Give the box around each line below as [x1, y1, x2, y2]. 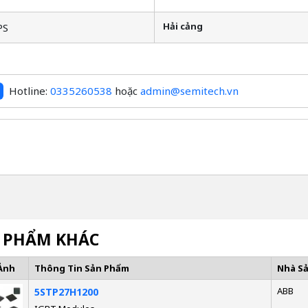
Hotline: [8, 84, 50, 98]
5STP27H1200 [34, 285, 98, 298]
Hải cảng [163, 20, 203, 33]
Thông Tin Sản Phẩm [34, 261, 129, 274]
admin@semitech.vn [140, 84, 239, 98]
